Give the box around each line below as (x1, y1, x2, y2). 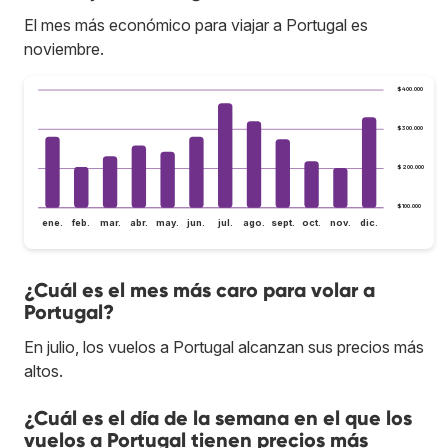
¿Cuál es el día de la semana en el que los (24, 406, 412, 431)
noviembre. (24, 38, 104, 59)
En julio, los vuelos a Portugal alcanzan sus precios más (24, 337, 424, 358)
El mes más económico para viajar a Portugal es (24, 14, 368, 35)
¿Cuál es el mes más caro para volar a (24, 278, 375, 303)
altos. (24, 361, 63, 382)
